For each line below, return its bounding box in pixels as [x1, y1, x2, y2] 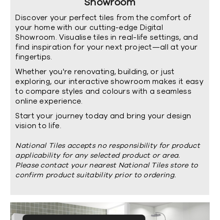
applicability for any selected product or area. [15, 152, 180, 159]
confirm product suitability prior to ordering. [15, 171, 176, 179]
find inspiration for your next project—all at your [15, 43, 198, 51]
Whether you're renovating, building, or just [15, 68, 175, 76]
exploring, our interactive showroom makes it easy [15, 78, 204, 85]
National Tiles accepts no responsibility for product [15, 142, 200, 149]
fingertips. [15, 53, 53, 61]
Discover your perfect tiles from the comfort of [15, 14, 192, 22]
